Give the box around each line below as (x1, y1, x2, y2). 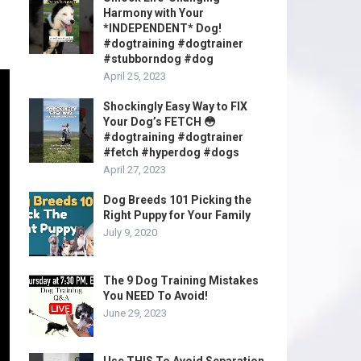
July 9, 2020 (103, 226, 157, 239)
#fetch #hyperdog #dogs (103, 146, 239, 159)
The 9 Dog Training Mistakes (103, 274, 259, 287)
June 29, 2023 (103, 307, 167, 319)
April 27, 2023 (103, 164, 166, 176)
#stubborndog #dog (103, 52, 214, 65)
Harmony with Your (103, 6, 204, 19)
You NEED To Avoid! (103, 289, 208, 302)
